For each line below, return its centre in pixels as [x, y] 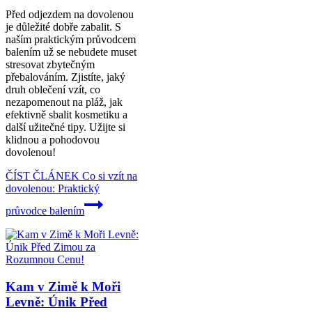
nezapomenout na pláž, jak [64, 102]
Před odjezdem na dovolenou [70, 15]
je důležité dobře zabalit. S [63, 27]
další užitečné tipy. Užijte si [65, 127]
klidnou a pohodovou [53, 140]
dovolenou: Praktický [53, 189]
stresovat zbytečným [50, 65]
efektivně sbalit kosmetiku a [67, 115]
